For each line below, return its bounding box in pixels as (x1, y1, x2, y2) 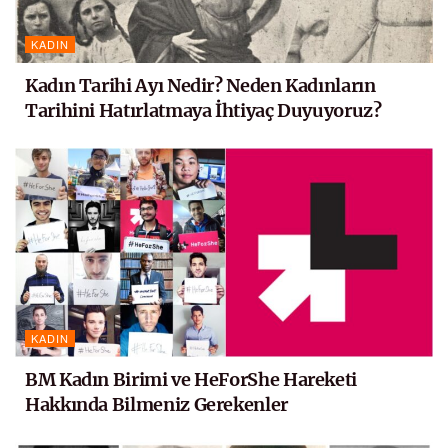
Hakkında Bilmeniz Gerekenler (25, 392, 288, 416)
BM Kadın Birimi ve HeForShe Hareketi (25, 367, 358, 391)
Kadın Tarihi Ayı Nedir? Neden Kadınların (25, 73, 376, 97)
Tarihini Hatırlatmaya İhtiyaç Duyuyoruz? (25, 98, 382, 122)
